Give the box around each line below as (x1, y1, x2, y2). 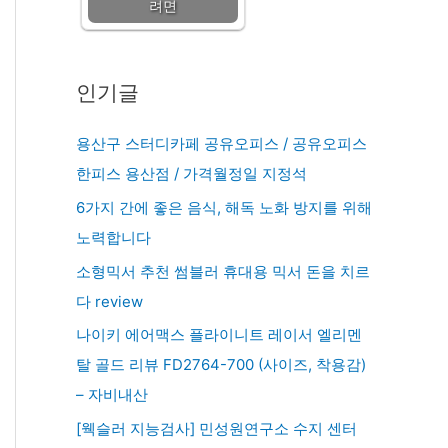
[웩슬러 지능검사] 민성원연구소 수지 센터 (76, 419, 357, 438)
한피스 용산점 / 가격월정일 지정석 (76, 164, 307, 183)
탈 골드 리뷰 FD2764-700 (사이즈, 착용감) (76, 355, 366, 375)
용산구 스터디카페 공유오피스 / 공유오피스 (76, 134, 367, 153)
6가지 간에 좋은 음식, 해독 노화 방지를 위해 (76, 197, 372, 217)
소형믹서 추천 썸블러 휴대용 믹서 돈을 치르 (76, 261, 370, 281)
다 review (76, 291, 143, 311)
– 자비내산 (76, 385, 148, 405)
